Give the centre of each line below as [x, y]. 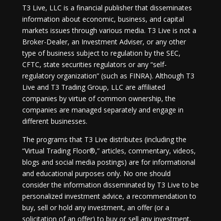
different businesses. [55, 121]
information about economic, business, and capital [103, 19]
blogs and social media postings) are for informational [109, 162]
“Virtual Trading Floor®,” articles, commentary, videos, [109, 151]
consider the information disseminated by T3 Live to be [110, 185]
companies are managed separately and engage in [103, 110]
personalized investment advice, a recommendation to [109, 196]
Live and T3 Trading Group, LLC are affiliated [93, 87]
